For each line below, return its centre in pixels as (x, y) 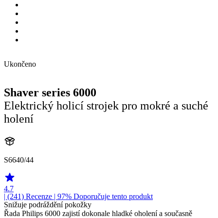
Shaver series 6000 (50, 92)
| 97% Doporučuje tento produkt (102, 196)
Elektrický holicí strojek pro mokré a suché (106, 105)
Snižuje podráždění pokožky (48, 204)
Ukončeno (20, 64)
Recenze (39, 196)
